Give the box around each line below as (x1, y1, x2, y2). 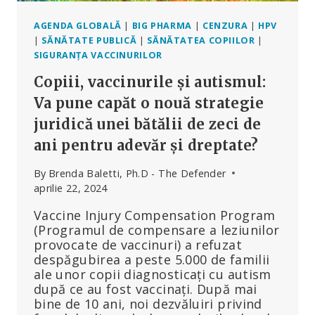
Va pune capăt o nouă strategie (34, 94, 264, 112)
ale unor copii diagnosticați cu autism (34, 265, 271, 283)
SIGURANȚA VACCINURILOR (34, 49, 162, 61)
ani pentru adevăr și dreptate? (34, 136, 259, 154)
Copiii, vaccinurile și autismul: (34, 72, 266, 91)
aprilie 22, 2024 (34, 181, 108, 195)
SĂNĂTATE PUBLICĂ (41, 34, 137, 46)
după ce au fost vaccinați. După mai (34, 280, 257, 297)
